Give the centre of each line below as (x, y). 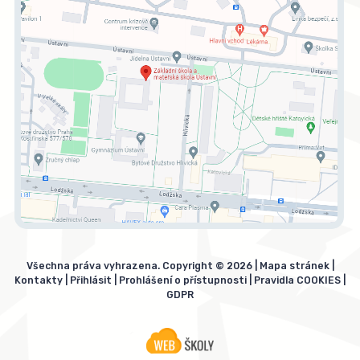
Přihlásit (91, 281)
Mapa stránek (294, 266)
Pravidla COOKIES (297, 281)
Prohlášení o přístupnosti (183, 281)
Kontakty (39, 281)
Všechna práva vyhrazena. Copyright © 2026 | (143, 266)
